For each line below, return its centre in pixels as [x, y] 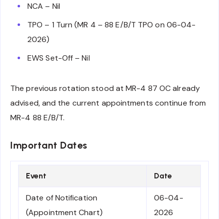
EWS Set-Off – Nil [59, 58]
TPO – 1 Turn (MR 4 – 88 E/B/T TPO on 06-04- [112, 25]
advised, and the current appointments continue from [108, 103]
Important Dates [49, 145]
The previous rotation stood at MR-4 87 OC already [105, 88]
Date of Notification [62, 197]
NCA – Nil [44, 6]
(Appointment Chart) [64, 212]
